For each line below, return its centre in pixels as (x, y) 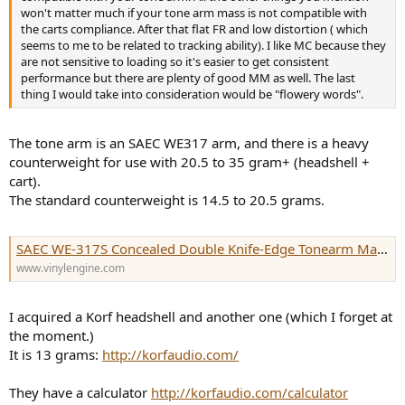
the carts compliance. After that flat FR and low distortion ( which (194, 28)
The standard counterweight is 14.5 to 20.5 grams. (167, 200)
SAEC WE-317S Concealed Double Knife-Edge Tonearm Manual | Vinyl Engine (197, 248)
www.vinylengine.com (71, 268)
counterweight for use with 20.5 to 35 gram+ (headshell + (189, 162)
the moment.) (52, 336)
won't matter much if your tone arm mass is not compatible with (194, 12)
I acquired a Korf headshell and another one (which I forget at (201, 317)
